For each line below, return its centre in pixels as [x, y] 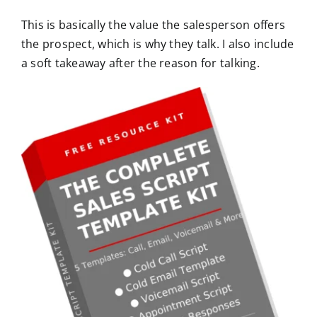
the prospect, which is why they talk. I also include [158, 44]
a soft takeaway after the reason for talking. [140, 63]
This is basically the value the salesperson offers [153, 25]
